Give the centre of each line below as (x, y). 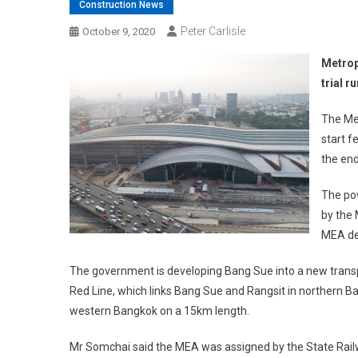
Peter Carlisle (213, 32)
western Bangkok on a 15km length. (159, 311)
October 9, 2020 (119, 32)
